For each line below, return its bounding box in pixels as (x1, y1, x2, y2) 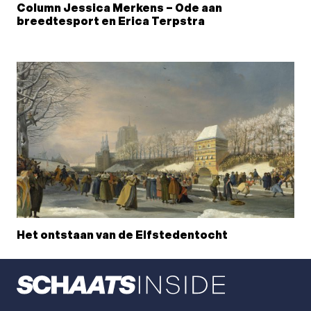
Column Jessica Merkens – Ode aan (17, 1, 222, 15)
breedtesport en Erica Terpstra (17, 15, 205, 28)
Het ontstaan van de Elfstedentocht (17, 229, 228, 243)
